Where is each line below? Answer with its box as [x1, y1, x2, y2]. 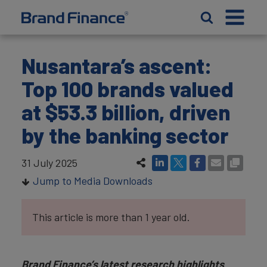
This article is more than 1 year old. [32, 210, 190, 223]
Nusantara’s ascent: [21, 52, 212, 78]
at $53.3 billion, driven [21, 99, 230, 125]
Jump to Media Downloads [32, 174, 153, 187]
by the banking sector [21, 122, 229, 148]
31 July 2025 [21, 156, 77, 169]
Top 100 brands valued [21, 76, 234, 101]
